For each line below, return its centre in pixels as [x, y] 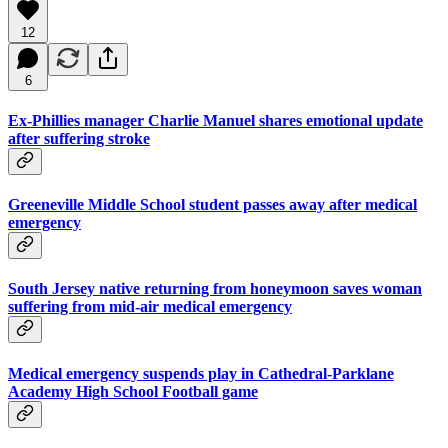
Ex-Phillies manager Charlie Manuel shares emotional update [215, 120]
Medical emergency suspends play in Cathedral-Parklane [201, 373]
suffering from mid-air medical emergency [150, 307]
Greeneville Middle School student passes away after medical [212, 205]
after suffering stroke [79, 138]
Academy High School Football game [133, 391]
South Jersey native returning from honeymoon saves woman [215, 289]
